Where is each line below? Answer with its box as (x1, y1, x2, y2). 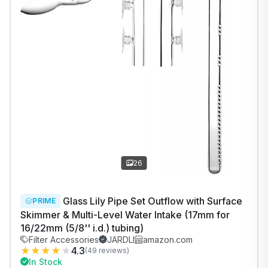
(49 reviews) (85, 246, 129, 255)
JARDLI (107, 234, 135, 245)
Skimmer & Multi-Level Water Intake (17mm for (20, 208, 230, 221)
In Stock (29, 256, 62, 267)
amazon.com (143, 234, 193, 245)
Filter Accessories (29, 234, 99, 245)
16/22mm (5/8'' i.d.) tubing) (20, 221, 144, 234)
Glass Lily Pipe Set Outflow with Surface (60, 194, 242, 207)
